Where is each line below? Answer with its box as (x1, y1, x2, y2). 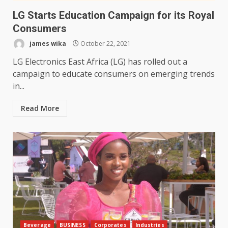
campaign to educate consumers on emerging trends (13, 68, 215, 80)
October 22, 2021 (79, 39, 131, 48)
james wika (28, 39, 66, 48)
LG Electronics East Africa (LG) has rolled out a (13, 56, 187, 68)
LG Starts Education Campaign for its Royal (13, 9, 214, 22)
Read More (21, 103, 59, 113)
